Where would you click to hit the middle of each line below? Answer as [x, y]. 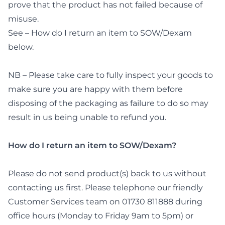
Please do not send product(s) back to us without [107, 174]
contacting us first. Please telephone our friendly [105, 188]
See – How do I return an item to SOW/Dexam [100, 33]
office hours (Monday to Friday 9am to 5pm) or [101, 216]
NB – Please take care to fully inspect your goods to [110, 75]
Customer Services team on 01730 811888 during [105, 202]
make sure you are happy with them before [95, 89]
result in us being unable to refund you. [87, 117]
